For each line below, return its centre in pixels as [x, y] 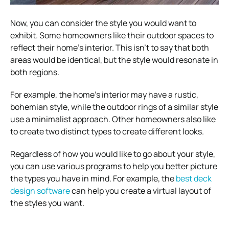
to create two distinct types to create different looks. [107, 131]
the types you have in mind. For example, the [93, 178]
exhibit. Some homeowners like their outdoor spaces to [112, 35]
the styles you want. [49, 203]
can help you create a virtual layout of [141, 190]
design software [40, 190]
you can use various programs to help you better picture [114, 166]
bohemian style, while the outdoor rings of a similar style [114, 107]
